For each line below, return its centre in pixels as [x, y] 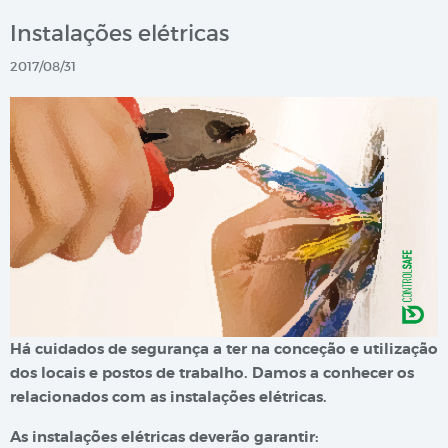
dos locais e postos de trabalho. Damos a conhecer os [212, 373]
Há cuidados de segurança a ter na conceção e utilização [224, 349]
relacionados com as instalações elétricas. [168, 397]
